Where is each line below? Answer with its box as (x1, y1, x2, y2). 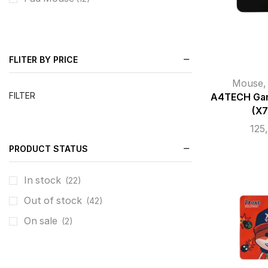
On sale (24, 215, 60, 227)
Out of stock (24, 195, 84, 207)
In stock (24, 175, 63, 187)
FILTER (9, 90, 35, 100)
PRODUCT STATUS (9, 143, 88, 154)
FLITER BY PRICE (9, 54, 78, 65)
